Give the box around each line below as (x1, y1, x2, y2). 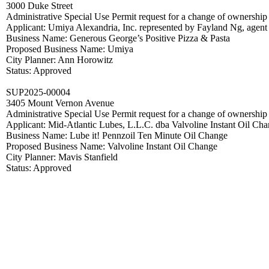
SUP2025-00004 (6, 86, 70, 97)
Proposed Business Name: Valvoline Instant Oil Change (6, 141, 217, 151)
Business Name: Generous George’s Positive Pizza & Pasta (6, 32, 230, 43)
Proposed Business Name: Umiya (6, 43, 133, 54)
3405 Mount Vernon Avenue (6, 97, 114, 108)
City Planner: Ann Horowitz (6, 54, 113, 65)
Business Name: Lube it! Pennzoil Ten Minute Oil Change (6, 130, 228, 141)
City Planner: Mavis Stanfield (6, 151, 118, 162)
